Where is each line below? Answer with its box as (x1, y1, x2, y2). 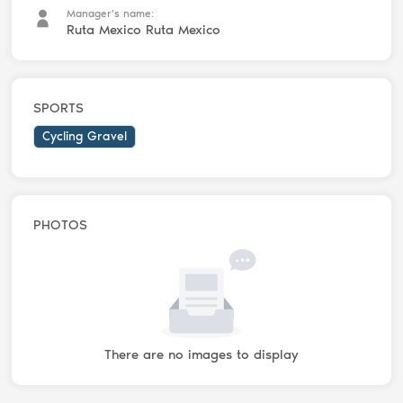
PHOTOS (33, 216, 88, 233)
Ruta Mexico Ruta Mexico (67, 21, 221, 38)
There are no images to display (103, 345, 299, 363)
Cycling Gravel (42, 128, 128, 144)
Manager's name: (67, 6, 155, 20)
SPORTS (33, 99, 85, 116)
